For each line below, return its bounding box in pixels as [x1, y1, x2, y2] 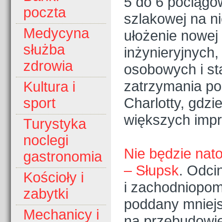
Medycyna [23, 25, 89, 42]
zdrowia [23, 58, 73, 74]
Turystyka [23, 116, 86, 132]
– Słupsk [124, 162, 179, 179]
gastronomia [23, 149, 102, 165]
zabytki [23, 186, 68, 202]
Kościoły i [23, 169, 84, 186]
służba [23, 42, 65, 58]
